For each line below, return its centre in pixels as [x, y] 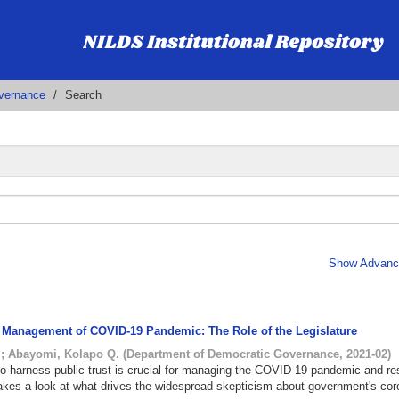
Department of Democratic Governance [233, 354]
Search [83, 95]
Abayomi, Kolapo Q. [64, 354]
